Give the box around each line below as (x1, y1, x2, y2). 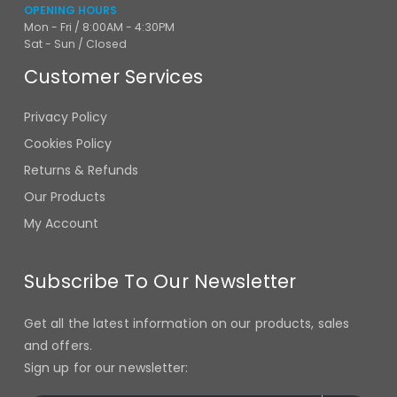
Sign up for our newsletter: (23, 359, 189, 378)
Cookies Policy (23, 135, 112, 153)
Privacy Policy (23, 108, 107, 127)
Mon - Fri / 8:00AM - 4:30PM (23, 19, 175, 35)
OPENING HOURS (23, 3, 117, 19)
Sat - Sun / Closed (23, 36, 127, 52)
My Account (23, 214, 98, 233)
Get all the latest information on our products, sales (23, 315, 350, 333)
